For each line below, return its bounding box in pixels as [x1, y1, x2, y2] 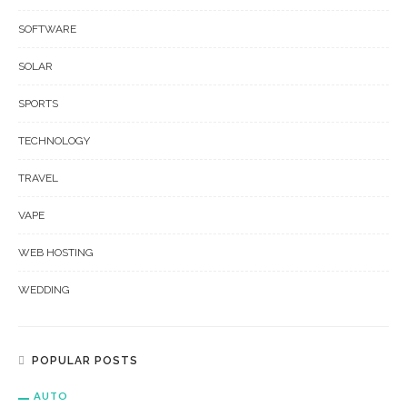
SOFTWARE [18, 23, 76, 35]
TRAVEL [18, 172, 58, 184]
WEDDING [18, 283, 70, 296]
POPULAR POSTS [32, 354, 138, 367]
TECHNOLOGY [18, 134, 90, 147]
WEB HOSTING [18, 246, 94, 259]
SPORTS [18, 97, 58, 110]
